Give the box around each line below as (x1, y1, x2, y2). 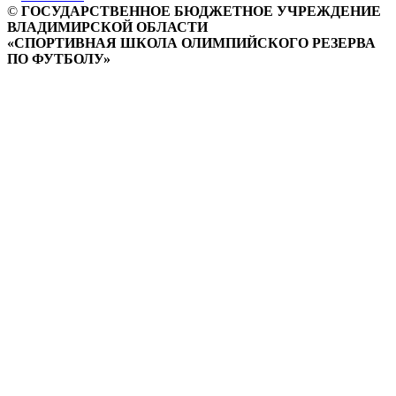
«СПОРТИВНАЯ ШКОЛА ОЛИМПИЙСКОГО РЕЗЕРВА (7, 35, 376, 51)
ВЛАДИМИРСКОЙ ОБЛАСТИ (7, 19, 208, 35)
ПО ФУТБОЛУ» (7, 51, 110, 67)
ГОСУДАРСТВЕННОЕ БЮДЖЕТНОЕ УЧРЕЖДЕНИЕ (21, 4, 381, 19)
